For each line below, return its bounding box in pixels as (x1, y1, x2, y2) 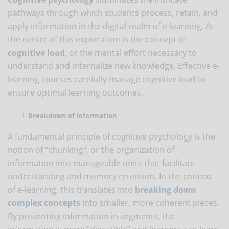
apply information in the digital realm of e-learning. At (8, 20, 214, 32)
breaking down (135, 184, 196, 195)
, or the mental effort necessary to (65, 47, 197, 58)
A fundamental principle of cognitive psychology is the (8, 130, 215, 142)
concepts (44, 197, 80, 209)
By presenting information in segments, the (8, 210, 175, 222)
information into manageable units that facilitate (8, 157, 195, 169)
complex (8, 197, 42, 209)
